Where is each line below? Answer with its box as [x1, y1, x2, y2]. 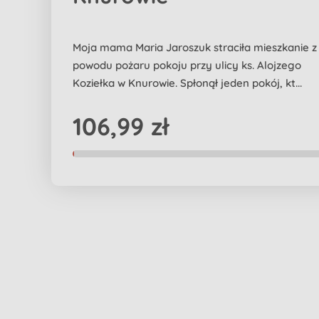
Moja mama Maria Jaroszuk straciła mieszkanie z [73, 41, 317, 54]
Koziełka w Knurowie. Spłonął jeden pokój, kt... [73, 76, 302, 90]
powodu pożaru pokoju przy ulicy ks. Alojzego [73, 58, 301, 72]
